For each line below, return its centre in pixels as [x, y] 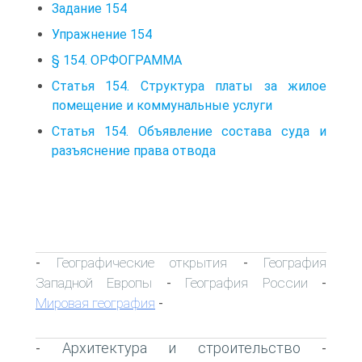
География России [246, 282]
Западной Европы [94, 282]
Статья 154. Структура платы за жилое [189, 86]
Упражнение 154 [102, 34]
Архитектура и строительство [181, 347]
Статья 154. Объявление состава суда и [189, 131]
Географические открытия [141, 262]
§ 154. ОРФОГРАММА [117, 60]
